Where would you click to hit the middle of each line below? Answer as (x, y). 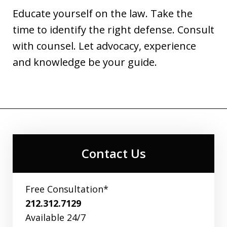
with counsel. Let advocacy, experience (104, 46)
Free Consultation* (67, 189)
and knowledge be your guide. (85, 62)
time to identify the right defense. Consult (113, 29)
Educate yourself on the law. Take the (103, 13)
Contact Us (113, 153)
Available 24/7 (55, 217)
